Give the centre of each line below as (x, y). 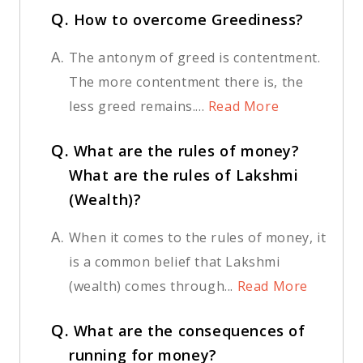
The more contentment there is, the (186, 82)
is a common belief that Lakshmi (175, 262)
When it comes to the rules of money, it (197, 238)
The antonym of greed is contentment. (194, 58)
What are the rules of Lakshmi (184, 175)
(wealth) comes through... (152, 286)
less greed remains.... (137, 107)
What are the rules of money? (186, 151)
